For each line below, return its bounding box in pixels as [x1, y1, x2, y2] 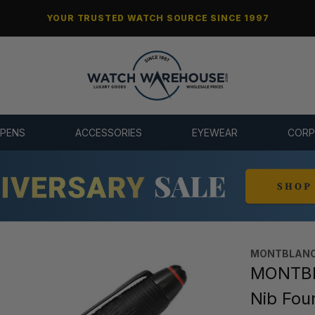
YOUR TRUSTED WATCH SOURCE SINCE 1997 [46, 13, 269, 23]
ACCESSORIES [75, 127, 142, 139]
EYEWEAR [192, 127, 238, 139]
